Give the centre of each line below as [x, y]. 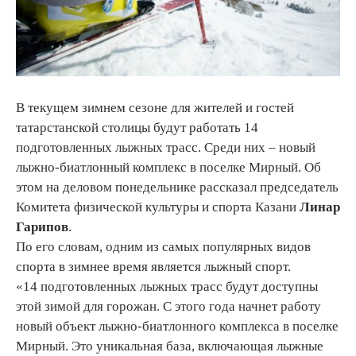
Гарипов [42, 227]
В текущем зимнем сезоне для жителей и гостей [155, 108]
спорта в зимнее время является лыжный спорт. [155, 267]
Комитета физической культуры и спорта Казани [158, 207]
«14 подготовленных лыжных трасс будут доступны [167, 287]
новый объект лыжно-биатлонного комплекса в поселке [177, 327]
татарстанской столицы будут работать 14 [137, 128]
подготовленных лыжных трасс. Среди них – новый [166, 148]
